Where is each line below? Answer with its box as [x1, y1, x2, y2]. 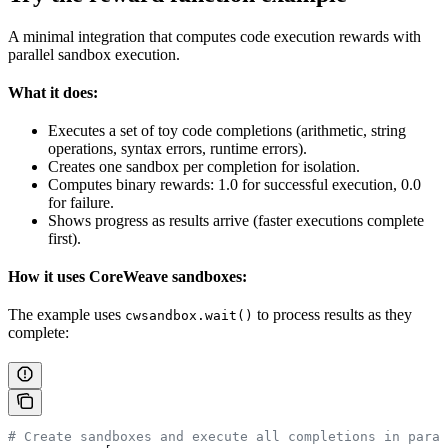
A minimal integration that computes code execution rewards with [8, 27, 421, 45]
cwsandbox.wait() [125, 307, 253, 323]
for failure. [48, 193, 114, 211]
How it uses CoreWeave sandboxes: [8, 267, 247, 285]
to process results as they [253, 305, 412, 323]
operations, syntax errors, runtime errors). [48, 139, 307, 157]
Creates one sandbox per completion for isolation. [48, 157, 360, 175]
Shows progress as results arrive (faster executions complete [48, 211, 424, 229]
